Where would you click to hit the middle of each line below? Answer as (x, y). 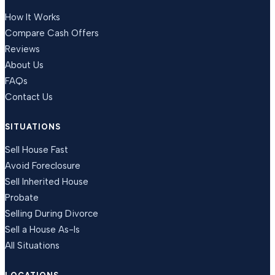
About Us (24, 65)
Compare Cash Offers (52, 33)
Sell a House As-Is (42, 230)
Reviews (22, 49)
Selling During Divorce (52, 214)
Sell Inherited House (47, 182)
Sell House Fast (37, 150)
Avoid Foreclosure (43, 166)
